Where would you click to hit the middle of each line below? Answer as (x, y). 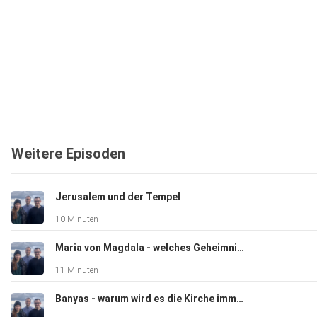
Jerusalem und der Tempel (118, 197)
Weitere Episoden (68, 154)
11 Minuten (77, 271)
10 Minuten (77, 220)
